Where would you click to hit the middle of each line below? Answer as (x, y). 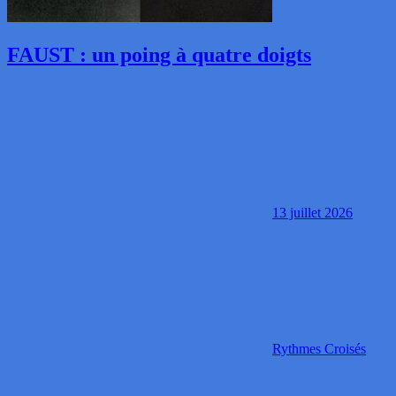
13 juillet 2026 (312, 213)
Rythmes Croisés (319, 349)
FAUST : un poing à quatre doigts (159, 55)
